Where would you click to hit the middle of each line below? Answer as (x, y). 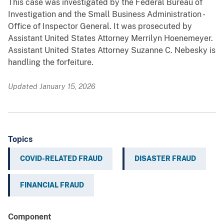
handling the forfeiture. (51, 62)
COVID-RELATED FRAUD (61, 159)
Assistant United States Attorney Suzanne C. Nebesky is (112, 50)
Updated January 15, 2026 (52, 86)
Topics (20, 139)
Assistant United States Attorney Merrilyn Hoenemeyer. (110, 38)
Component (30, 217)
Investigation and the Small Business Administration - (106, 14)
